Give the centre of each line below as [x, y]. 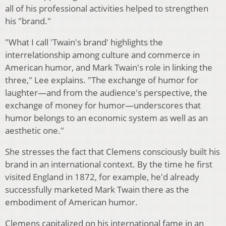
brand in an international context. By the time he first [109, 164]
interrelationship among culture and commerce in [102, 55]
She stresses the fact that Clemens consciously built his [112, 152]
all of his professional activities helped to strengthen [107, 9]
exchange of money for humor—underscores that [103, 105]
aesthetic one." [35, 131]
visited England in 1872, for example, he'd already [102, 177]
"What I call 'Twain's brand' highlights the [84, 42]
